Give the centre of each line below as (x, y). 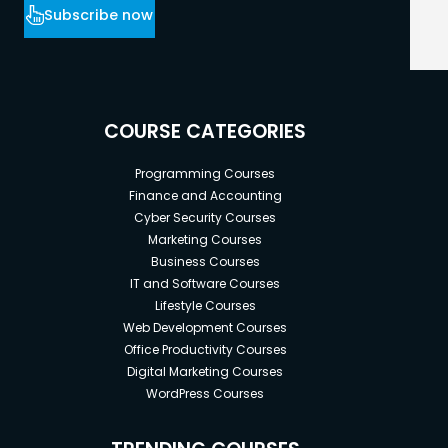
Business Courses (205, 262)
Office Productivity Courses (205, 350)
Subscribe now (98, 14)
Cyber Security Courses (205, 218)
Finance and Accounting (205, 196)
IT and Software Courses (205, 284)
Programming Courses (205, 174)
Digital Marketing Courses (205, 372)
